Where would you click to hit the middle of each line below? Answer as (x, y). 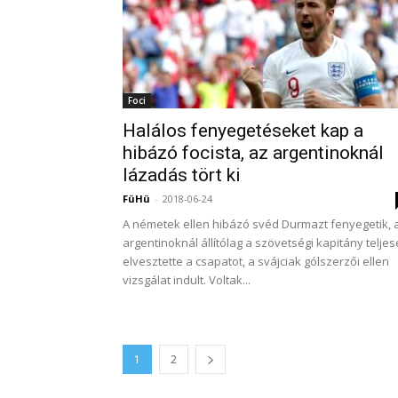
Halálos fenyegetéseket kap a (243, 131)
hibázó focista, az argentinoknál (253, 153)
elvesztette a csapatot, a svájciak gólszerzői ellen (256, 261)
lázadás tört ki (182, 175)
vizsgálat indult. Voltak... (187, 280)
